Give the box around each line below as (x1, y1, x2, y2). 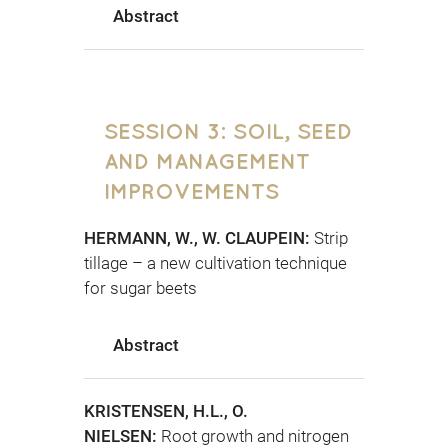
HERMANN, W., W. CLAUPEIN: (84, 227, 314, 248)
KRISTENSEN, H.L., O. (84, 401, 248, 422)
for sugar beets (84, 277, 197, 298)
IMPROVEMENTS (104, 177, 279, 203)
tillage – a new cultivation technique (84, 252, 347, 273)
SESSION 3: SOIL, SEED (104, 117, 352, 143)
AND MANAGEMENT (104, 147, 310, 173)
